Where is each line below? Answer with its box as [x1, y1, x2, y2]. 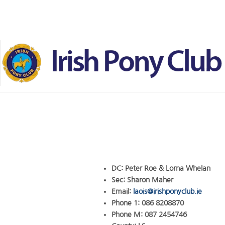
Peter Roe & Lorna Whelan [125, 165, 210, 172]
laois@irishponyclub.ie [133, 188, 202, 195]
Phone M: [111, 211, 145, 218]
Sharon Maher [127, 176, 173, 183]
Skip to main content [23, 24, 89, 31]
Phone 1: [111, 199, 142, 206]
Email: [111, 188, 133, 195]
